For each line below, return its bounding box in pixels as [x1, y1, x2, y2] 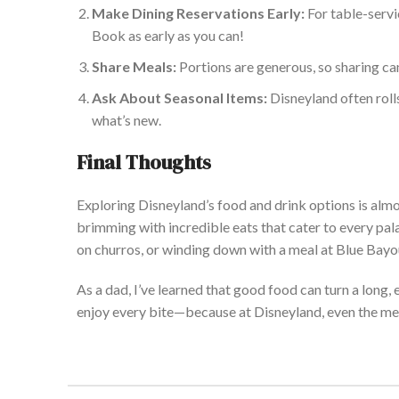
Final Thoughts [77, 149, 211, 176]
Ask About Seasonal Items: [92, 89, 267, 107]
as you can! [175, 27, 244, 45]
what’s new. [92, 111, 161, 129]
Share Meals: [92, 58, 176, 76]
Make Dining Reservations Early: [92, 4, 305, 22]
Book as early [92, 27, 175, 45]
